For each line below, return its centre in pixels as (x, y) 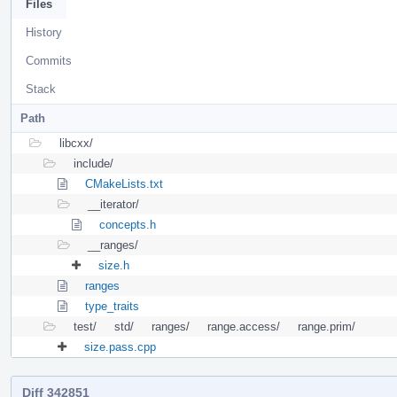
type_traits (112, 306)
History (44, 32)
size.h (114, 265)
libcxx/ (76, 143)
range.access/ (244, 326)
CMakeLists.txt (124, 183)
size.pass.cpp (120, 346)
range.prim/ (327, 326)
